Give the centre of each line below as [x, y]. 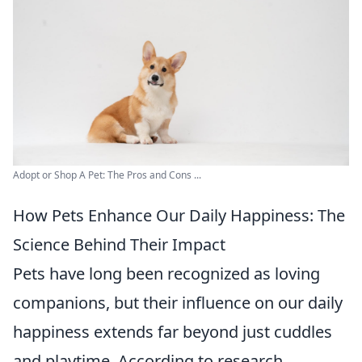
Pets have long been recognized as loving [166, 274]
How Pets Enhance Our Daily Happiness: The [179, 216]
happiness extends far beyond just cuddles [173, 332]
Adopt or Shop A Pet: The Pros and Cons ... [107, 175]
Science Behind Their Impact [119, 245]
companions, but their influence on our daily [178, 303]
